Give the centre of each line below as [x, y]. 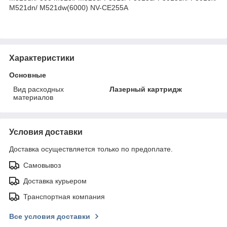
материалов [33, 97]
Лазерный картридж [146, 89]
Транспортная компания [64, 196]
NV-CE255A [109, 7]
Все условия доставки [50, 216]
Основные [28, 75]
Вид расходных [39, 89]
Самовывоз [42, 165]
